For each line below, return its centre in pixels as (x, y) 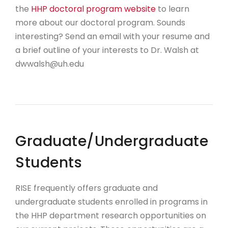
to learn (174, 9)
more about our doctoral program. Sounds (100, 23)
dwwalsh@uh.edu (50, 64)
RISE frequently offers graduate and (87, 188)
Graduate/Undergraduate (112, 141)
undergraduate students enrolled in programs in (111, 202)
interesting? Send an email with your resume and (112, 36)
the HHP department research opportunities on (111, 216)
